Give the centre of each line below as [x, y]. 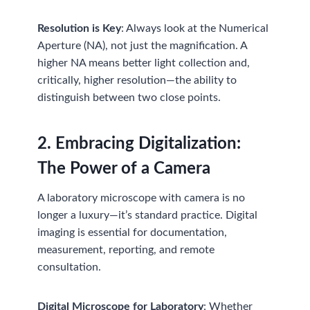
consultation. [70, 267]
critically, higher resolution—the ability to [137, 80]
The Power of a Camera [124, 168]
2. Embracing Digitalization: [139, 144]
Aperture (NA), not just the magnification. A [143, 45]
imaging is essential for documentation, [133, 232]
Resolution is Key [80, 28]
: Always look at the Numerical [195, 28]
